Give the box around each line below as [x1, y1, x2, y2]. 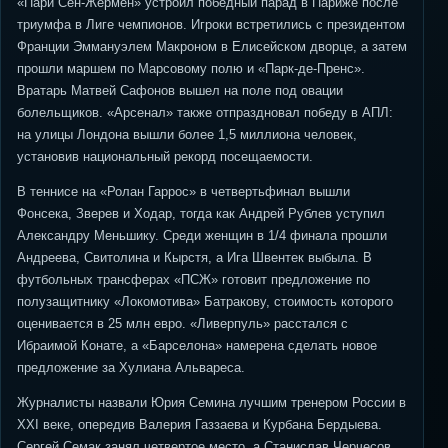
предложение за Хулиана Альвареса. [17, 360, 245, 375]
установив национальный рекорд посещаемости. [17, 149, 313, 164]
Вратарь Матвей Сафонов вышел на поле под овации [17, 83, 343, 98]
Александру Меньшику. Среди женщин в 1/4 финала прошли [17, 228, 387, 243]
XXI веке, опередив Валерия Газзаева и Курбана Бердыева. [17, 417, 382, 432]
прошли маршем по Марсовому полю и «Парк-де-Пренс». [17, 61, 365, 76]
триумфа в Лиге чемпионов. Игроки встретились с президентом [17, 17, 405, 32]
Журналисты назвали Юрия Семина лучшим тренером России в [17, 395, 406, 410]
